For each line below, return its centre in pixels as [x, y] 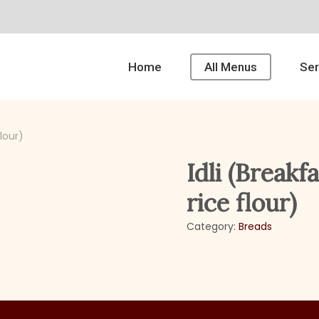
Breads [256, 226]
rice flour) [242, 203]
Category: [213, 226]
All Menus [231, 67]
